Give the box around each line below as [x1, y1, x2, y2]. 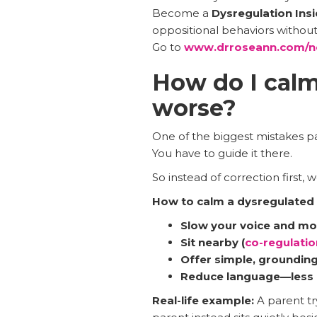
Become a [151, 6, 212, 20]
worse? [151, 93, 236, 122]
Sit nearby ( [180, 235, 245, 249]
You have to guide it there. [151, 146, 292, 160]
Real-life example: [151, 293, 254, 307]
